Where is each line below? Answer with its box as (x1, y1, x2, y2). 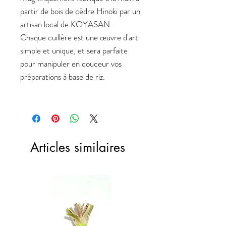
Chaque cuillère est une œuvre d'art (20, 31, 138, 44)
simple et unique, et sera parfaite (20, 44, 128, 57)
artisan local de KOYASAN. (20, 18, 112, 31)
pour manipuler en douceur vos (20, 58, 122, 70)
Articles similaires (30, 139, 125, 156)
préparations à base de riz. (20, 71, 105, 83)
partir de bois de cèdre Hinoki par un (20, 5, 140, 18)
